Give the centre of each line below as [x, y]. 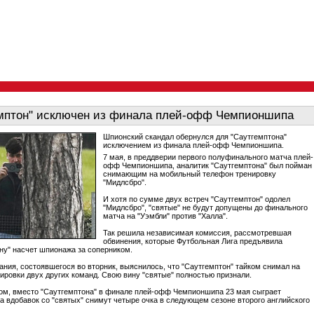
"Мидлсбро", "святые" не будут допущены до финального [205, 207]
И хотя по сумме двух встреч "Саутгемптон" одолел [197, 199]
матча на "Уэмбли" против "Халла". [165, 216]
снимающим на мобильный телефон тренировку [190, 174]
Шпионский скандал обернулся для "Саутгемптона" [195, 137]
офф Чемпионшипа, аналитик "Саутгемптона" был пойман [207, 165]
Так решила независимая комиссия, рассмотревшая [197, 233]
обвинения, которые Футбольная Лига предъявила [193, 241]
